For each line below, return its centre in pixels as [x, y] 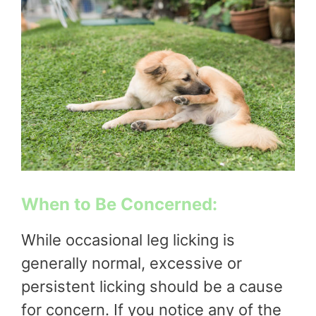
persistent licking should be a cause [152, 286]
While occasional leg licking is [128, 239]
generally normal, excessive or [132, 263]
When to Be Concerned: [119, 204]
